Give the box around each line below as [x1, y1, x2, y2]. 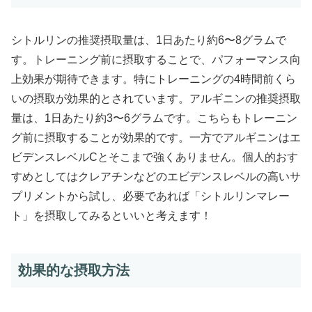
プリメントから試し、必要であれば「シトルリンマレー [11, 189, 290, 202]
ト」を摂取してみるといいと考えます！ [11, 209, 212, 221]
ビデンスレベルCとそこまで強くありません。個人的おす [11, 150, 298, 163]
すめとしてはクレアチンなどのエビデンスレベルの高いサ [11, 170, 301, 182]
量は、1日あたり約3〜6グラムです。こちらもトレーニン [11, 111, 297, 124]
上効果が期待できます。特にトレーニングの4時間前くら [11, 72, 296, 85]
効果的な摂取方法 [18, 262, 130, 278]
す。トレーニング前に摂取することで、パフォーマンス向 [11, 53, 301, 65]
